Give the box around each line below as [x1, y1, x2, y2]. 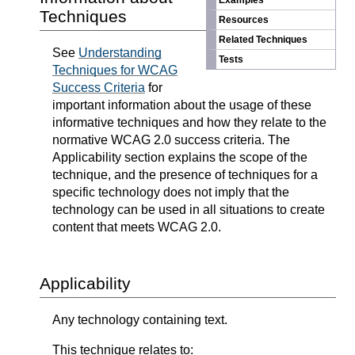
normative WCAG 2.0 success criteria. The [52, 133, 290, 147]
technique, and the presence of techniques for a [52, 168, 318, 182]
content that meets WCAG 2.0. [52, 220, 221, 235]
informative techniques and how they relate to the [52, 116, 326, 130]
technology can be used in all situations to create [52, 203, 325, 217]
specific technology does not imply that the [52, 185, 289, 200]
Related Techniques [219, 34, 307, 46]
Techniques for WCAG [52, 63, 177, 78]
